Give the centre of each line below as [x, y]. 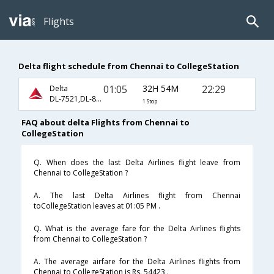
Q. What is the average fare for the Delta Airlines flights [137, 229]
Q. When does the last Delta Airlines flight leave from [137, 163]
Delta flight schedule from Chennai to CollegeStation [129, 66]
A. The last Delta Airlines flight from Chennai [137, 196]
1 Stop [150, 101]
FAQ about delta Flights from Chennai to [106, 123]
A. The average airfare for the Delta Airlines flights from [137, 262]
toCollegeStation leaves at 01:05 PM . [97, 206]
